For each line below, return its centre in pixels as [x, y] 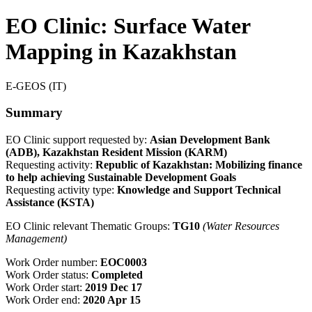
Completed [117, 275]
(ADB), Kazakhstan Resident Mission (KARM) [116, 153]
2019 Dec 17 [114, 288]
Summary [34, 113]
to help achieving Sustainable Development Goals [121, 178]
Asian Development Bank [210, 140]
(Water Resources [241, 226]
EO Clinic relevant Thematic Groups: [89, 226]
